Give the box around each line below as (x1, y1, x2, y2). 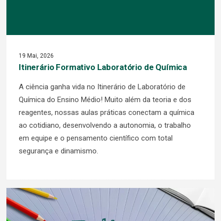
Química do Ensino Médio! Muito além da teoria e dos (19, 95, 191, 104)
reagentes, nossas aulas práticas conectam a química (19, 108, 194, 117)
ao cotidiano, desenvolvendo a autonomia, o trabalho (19, 120, 191, 130)
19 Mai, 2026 (19, 52, 54, 59)
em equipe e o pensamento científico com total (19, 133, 173, 143)
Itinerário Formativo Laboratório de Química (19, 62, 187, 72)
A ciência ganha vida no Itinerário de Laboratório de (19, 82, 185, 91)
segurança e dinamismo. (19, 146, 98, 155)
